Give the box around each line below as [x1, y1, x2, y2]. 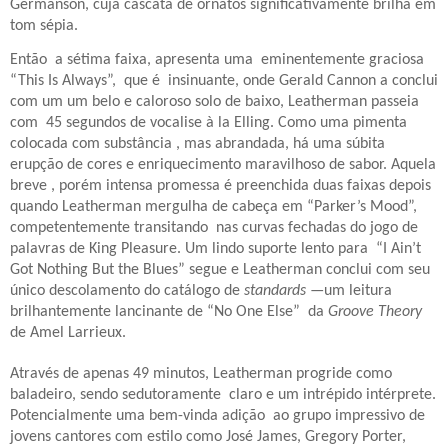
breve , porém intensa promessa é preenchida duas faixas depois [10, 177, 431, 194]
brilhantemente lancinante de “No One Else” [10, 303, 304, 320]
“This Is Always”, [10, 72, 120, 89]
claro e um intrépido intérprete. [229, 386, 436, 403]
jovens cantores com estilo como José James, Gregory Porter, [10, 428, 406, 445]
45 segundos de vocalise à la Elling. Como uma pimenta [46, 114, 407, 131]
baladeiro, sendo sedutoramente [10, 386, 221, 403]
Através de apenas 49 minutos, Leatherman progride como [10, 365, 392, 382]
